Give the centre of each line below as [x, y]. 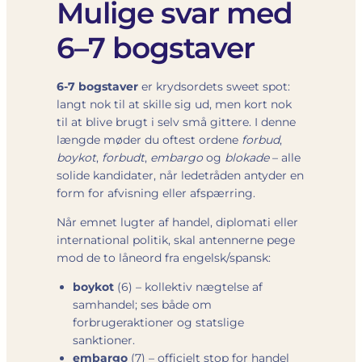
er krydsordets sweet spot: [214, 86]
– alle [285, 157]
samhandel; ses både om [142, 304]
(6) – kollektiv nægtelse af [188, 286]
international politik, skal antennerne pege [176, 240]
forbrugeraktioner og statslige [158, 322]
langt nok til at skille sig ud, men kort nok [174, 104]
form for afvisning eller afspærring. [156, 193]
